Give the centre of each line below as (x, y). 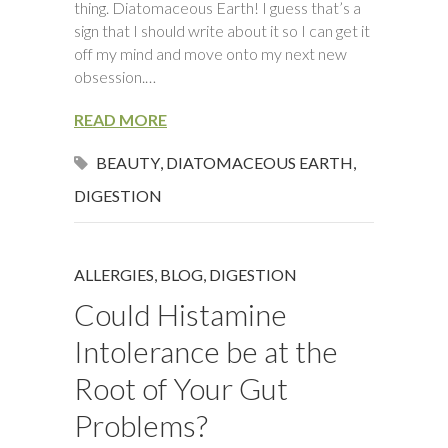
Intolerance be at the (206, 351)
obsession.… (115, 76)
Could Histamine (180, 314)
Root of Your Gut (181, 388)
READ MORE (120, 119)
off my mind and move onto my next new (210, 53)
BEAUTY (128, 162)
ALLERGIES (114, 274)
